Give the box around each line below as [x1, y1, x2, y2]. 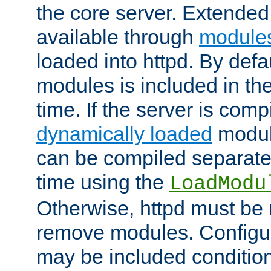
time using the [36, 171, 169, 194]
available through [36, 25, 199, 49]
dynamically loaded [36, 122, 212, 146]
